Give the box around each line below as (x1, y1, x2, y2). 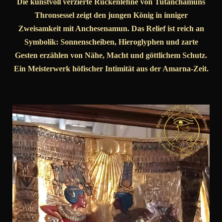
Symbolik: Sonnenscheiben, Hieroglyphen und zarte (24, 38, 198, 47)
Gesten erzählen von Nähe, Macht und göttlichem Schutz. (15, 51, 207, 60)
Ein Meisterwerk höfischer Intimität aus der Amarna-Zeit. (13, 64, 209, 73)
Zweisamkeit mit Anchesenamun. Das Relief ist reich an (18, 24, 204, 33)
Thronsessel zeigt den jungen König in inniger (34, 11, 188, 20)
